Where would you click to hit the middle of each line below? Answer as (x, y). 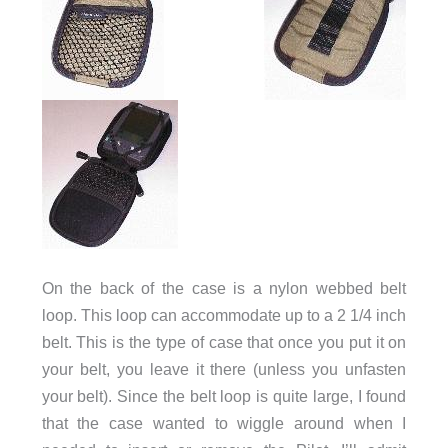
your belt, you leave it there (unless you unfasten (224, 369)
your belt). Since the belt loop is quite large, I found (224, 396)
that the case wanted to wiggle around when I (224, 423)
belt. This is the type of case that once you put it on (224, 342)
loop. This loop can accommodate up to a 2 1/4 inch (224, 315)
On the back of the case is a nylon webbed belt (224, 288)
